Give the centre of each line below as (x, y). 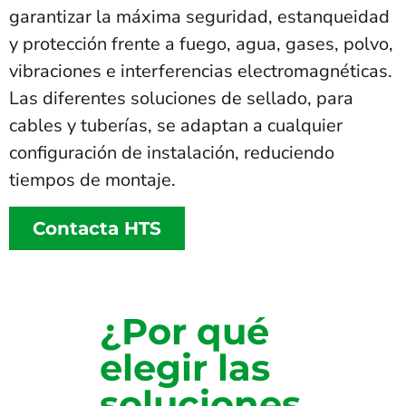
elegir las (185, 368)
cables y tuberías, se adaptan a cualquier (176, 125)
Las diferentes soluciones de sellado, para (181, 98)
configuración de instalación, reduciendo (172, 152)
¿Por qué (184, 332)
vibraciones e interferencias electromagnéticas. (201, 71)
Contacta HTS (97, 229)
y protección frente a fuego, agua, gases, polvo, (201, 43)
